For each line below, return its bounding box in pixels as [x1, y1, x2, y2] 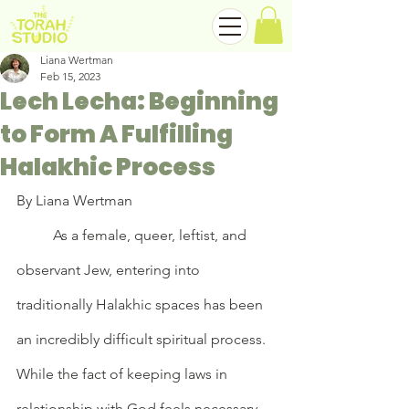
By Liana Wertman [16, 191, 132, 209]
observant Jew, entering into [16, 260, 204, 278]
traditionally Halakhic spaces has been [16, 295, 267, 313]
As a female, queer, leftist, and [16, 225, 53, 244]
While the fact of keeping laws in [16, 364, 231, 383]
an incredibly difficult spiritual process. [16, 330, 269, 348]
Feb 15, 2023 [40, 68, 100, 83]
